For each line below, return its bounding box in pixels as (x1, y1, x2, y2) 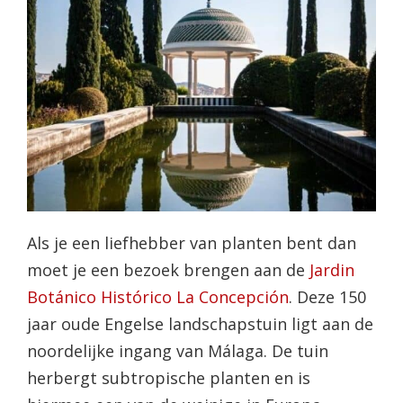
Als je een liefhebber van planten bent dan (26, 232, 356, 255)
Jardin (309, 259, 354, 282)
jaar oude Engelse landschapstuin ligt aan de (26, 313, 373, 336)
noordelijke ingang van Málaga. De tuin (26, 340, 328, 363)
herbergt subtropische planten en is (26, 367, 310, 390)
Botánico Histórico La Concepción (26, 286, 289, 309)
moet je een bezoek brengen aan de (26, 259, 309, 282)
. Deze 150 (288, 286, 366, 309)
